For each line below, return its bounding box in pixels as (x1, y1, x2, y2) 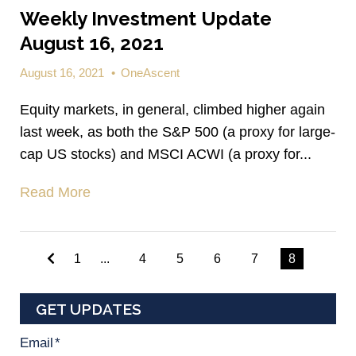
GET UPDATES (36, 300, 141, 319)
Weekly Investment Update (20, 7, 272, 31)
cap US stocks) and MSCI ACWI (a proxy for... (20, 146, 311, 163)
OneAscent (121, 66, 180, 80)
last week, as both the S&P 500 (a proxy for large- (20, 124, 335, 141)
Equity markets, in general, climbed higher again (20, 102, 325, 118)
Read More (20, 184, 91, 201)
